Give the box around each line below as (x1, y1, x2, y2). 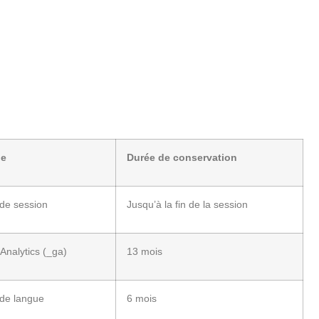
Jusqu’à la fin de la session (127, 198, 248, 210)
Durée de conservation (127, 151, 237, 163)
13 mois (127, 245, 162, 257)
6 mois (127, 292, 157, 304)
